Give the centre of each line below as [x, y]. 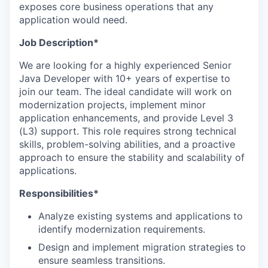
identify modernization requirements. [122, 229]
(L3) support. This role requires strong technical [128, 131]
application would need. [73, 19]
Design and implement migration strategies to [142, 247]
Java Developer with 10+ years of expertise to [125, 78]
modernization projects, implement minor [112, 104]
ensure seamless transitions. [102, 260]
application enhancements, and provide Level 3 [126, 118]
